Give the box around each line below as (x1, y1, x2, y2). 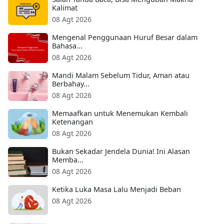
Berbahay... (52, 79, 89, 89)
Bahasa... (52, 41, 82, 51)
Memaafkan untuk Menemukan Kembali (52, 108, 188, 118)
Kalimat (52, 3, 77, 13)
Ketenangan (52, 117, 93, 127)
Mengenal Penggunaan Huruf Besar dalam (52, 32, 197, 42)
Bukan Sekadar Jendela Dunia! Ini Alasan (52, 146, 190, 156)
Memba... (52, 155, 83, 165)
